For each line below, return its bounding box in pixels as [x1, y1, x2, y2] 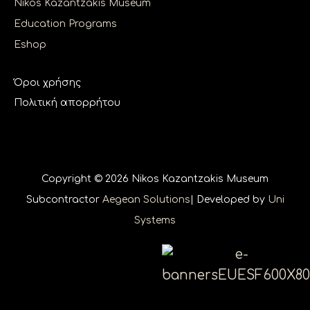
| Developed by [190, 194, 268, 205]
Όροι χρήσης [14, 77, 81, 88]
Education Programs [14, 19, 117, 29]
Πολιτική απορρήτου [14, 98, 120, 108]
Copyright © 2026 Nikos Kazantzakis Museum [42, 173, 268, 184]
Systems [134, 215, 176, 226]
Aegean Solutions [102, 194, 190, 205]
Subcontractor [26, 194, 102, 205]
